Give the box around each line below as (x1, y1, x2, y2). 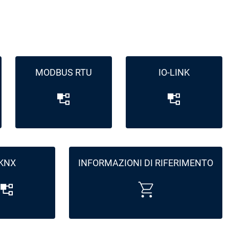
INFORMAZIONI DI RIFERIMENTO (78, 157, 213, 169)
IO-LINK (158, 67, 190, 78)
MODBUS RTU (35, 67, 92, 78)
